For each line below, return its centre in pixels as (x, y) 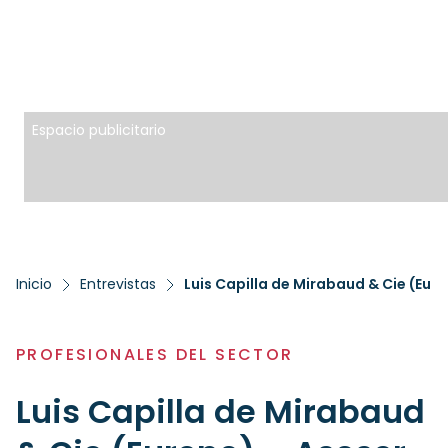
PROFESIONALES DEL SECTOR (155, 354)
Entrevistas (118, 284)
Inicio (34, 284)
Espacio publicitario (99, 130)
